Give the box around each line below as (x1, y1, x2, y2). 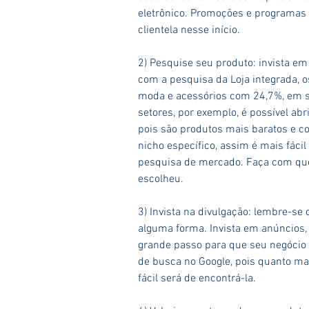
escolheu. (138, 172, 183, 186)
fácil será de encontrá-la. (138, 271, 256, 286)
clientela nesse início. (138, 23, 240, 37)
